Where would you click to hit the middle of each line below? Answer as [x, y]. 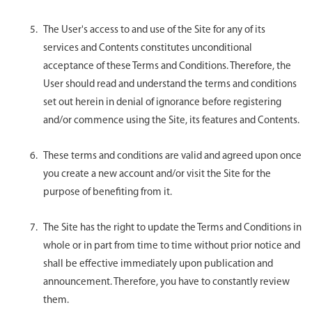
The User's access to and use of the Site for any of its [154, 30]
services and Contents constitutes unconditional [148, 48]
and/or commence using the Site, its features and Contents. [171, 120]
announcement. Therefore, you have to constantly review [166, 282]
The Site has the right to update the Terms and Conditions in [172, 228]
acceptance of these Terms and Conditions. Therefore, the [167, 66]
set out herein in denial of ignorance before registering [162, 102]
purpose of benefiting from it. [108, 192]
